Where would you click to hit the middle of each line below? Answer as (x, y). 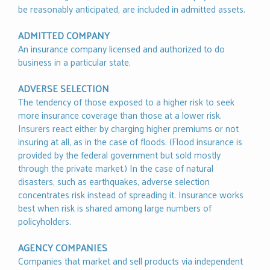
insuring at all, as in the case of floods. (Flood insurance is (130, 142)
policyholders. (45, 221)
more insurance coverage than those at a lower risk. (120, 115)
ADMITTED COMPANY (64, 36)
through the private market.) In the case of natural (116, 168)
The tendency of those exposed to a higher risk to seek (126, 102)
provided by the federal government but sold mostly (119, 155)
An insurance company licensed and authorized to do (121, 49)
